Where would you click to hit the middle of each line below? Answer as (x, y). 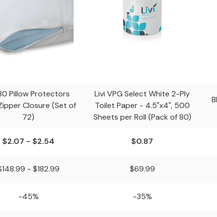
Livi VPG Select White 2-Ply (142, 94)
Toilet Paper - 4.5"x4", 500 (142, 105)
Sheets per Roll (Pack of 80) (142, 117)
